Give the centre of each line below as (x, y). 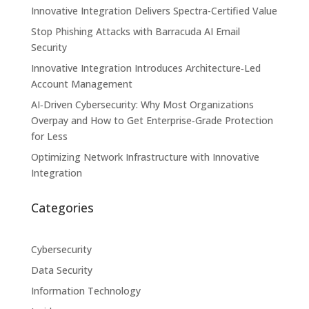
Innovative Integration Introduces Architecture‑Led (146, 68)
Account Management (81, 83)
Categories (62, 207)
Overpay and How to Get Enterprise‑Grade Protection (152, 120)
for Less (49, 136)
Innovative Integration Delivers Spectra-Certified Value (154, 10)
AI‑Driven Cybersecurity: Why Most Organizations (142, 104)
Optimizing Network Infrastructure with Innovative (145, 157)
